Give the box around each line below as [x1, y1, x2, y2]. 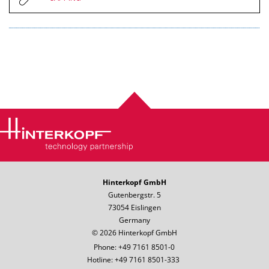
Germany [118, 215, 150, 226]
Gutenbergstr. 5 [107, 190, 161, 201]
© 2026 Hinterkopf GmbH [91, 228, 177, 238]
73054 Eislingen [107, 202, 161, 213]
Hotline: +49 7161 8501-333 [87, 255, 182, 265]
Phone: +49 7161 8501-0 [94, 242, 175, 253]
